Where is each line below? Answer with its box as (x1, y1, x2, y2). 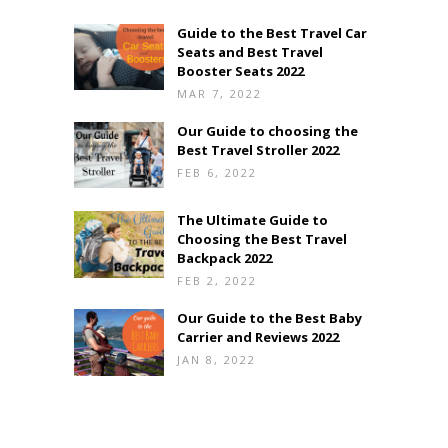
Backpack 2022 (177, 249, 272, 268)
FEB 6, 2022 (177, 164, 257, 180)
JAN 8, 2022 (177, 352, 256, 368)
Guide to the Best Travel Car (177, 23, 367, 42)
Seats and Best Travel (177, 42, 323, 61)
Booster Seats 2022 (177, 61, 304, 80)
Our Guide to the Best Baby (177, 309, 362, 328)
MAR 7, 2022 (177, 85, 262, 101)
